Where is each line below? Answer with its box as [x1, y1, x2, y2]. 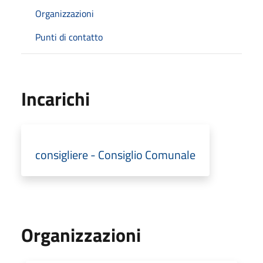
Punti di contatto [35, 29, 103, 44]
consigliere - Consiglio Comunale [35, 145, 195, 164]
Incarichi [21, 84, 90, 113]
